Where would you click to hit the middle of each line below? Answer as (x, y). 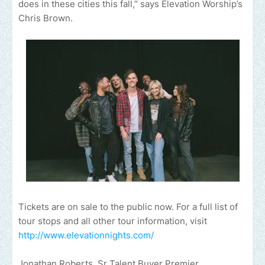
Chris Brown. (47, 18)
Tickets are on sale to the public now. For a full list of (128, 207)
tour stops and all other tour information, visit (113, 221)
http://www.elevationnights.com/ (86, 235)
